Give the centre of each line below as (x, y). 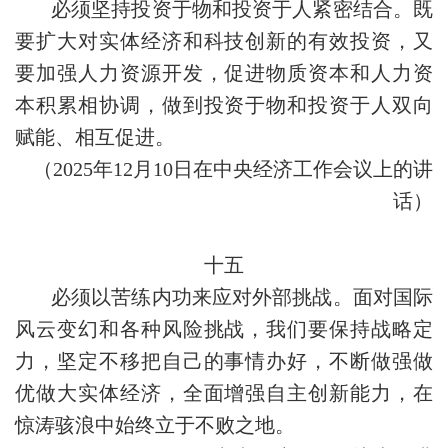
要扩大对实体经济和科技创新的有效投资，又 (224, 41)
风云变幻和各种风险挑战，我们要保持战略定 (224, 329)
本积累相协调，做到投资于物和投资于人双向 (224, 105)
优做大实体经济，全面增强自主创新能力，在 (224, 393)
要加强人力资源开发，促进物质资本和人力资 (224, 73)
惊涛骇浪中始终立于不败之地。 (155, 425)
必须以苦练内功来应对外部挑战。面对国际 (242, 297)
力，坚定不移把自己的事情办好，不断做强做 (224, 361)
